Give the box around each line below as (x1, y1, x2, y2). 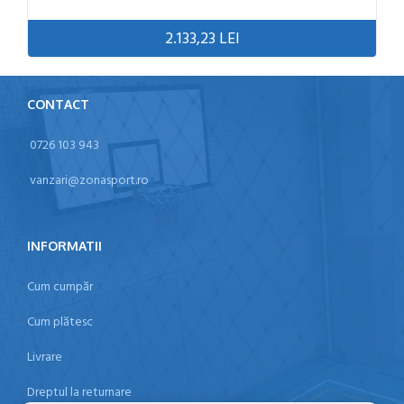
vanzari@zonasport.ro (30, 170, 149, 192)
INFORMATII (27, 237, 102, 253)
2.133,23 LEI (164, 25, 240, 52)
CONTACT (27, 96, 89, 112)
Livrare (27, 347, 62, 369)
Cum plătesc (27, 312, 93, 334)
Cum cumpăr (27, 277, 93, 298)
